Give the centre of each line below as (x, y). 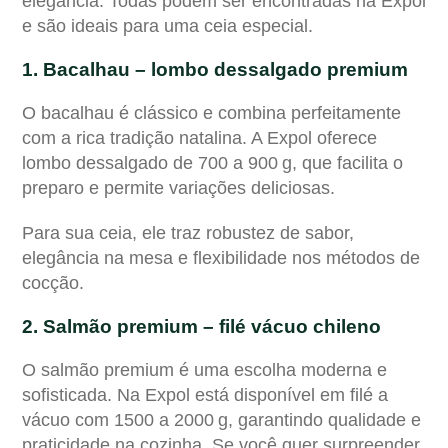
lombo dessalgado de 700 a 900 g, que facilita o (212, 162)
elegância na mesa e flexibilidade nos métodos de (221, 257)
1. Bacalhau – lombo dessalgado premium (215, 69)
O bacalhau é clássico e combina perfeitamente (211, 112)
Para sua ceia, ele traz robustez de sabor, (188, 232)
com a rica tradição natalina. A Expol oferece (199, 137)
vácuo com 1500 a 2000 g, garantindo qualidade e (221, 419)
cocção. (53, 282)
